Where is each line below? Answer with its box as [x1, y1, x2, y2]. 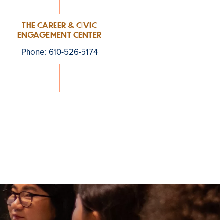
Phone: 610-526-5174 [21, 45, 98, 58]
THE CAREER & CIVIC [22, 20, 97, 30]
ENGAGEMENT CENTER [17, 29, 102, 40]
